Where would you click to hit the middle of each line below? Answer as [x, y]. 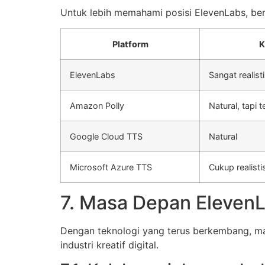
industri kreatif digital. [109, 245]
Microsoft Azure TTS [111, 167]
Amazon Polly [97, 105]
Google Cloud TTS [106, 136]
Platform [130, 44]
